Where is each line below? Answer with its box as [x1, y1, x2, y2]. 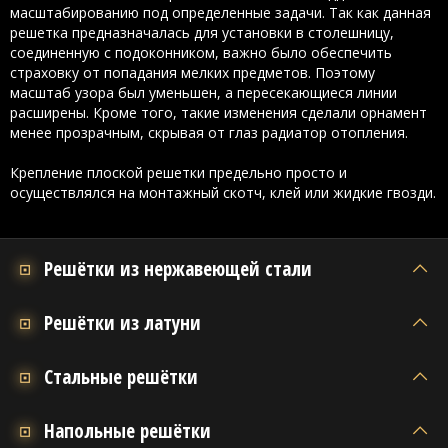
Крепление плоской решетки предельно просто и [10, 162, 347, 182]
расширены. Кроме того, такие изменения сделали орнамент [10, 102, 427, 122]
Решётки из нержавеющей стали [44, 255, 312, 282]
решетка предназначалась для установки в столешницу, [10, 22, 394, 42]
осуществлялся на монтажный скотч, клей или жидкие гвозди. [10, 182, 436, 202]
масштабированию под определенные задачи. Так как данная [10, 2, 431, 22]
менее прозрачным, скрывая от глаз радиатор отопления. [10, 122, 412, 142]
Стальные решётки [44, 363, 198, 390]
